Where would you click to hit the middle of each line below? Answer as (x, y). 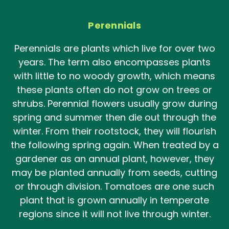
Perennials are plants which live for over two (114, 48)
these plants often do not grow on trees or (114, 89)
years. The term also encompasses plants (114, 62)
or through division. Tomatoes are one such (114, 186)
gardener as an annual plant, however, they (114, 158)
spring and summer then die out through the (114, 117)
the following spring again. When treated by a (114, 145)
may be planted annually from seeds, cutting (114, 172)
